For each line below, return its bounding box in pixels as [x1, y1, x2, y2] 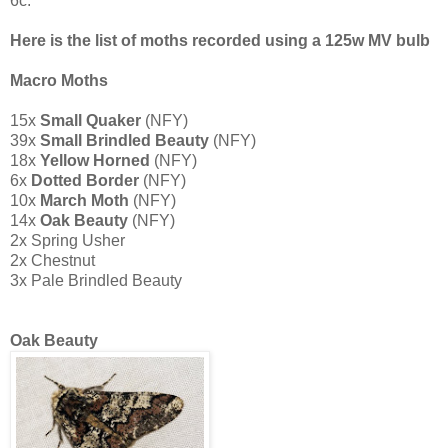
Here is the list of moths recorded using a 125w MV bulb [10, 32, 430, 50]
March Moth [40, 192, 129, 210]
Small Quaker [40, 112, 141, 130]
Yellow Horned [40, 152, 150, 170]
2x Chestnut [10, 252, 95, 270]
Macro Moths [10, 72, 108, 90]
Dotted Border [31, 172, 139, 190]
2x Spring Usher [10, 232, 125, 250]
